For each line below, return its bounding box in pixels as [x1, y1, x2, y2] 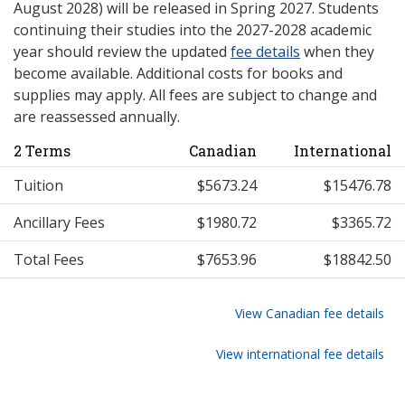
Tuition [14, 175, 63, 196]
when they [300, 42, 374, 62]
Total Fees [14, 250, 84, 270]
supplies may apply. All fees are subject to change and [14, 85, 377, 106]
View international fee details [216, 345, 384, 363]
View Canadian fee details [235, 305, 384, 323]
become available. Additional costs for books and [14, 63, 343, 84]
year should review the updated [14, 42, 231, 62]
